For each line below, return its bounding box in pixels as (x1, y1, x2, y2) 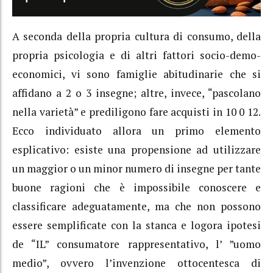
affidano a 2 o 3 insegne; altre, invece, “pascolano (12, 86, 261, 101)
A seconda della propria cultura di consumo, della (12, 29, 261, 44)
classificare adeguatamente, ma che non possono (12, 199, 261, 214)
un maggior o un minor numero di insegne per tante (12, 161, 261, 176)
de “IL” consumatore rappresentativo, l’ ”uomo (12, 237, 261, 252)
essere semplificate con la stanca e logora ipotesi (12, 218, 261, 233)
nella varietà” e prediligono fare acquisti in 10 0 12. (12, 105, 261, 119)
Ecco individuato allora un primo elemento (12, 124, 261, 138)
